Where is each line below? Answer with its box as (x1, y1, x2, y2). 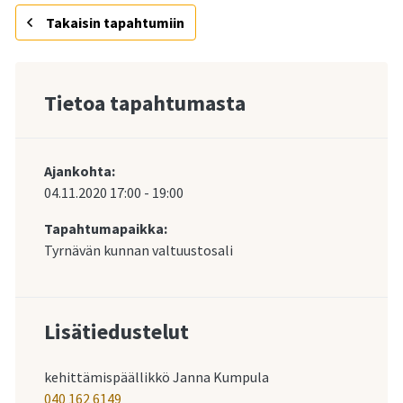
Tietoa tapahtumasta (44, 88, 246, 117)
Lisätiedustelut (44, 317, 189, 345)
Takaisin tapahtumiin (43, 13, 184, 31)
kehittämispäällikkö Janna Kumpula (44, 367, 269, 386)
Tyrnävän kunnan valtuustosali (44, 240, 233, 259)
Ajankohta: (44, 161, 115, 180)
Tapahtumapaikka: (44, 219, 167, 237)
